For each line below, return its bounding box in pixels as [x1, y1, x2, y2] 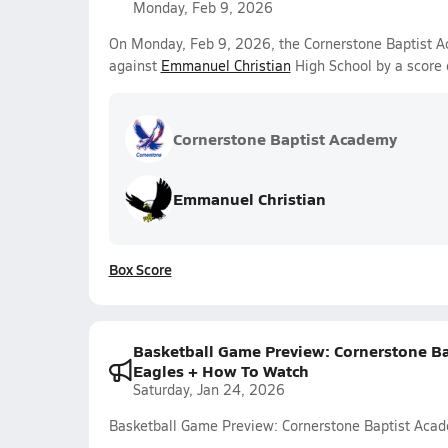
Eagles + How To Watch [132, 359, 309, 382]
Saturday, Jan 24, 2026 [132, 380, 285, 399]
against [108, 56, 161, 75]
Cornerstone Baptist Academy [172, 127, 397, 150]
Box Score [108, 259, 172, 279]
